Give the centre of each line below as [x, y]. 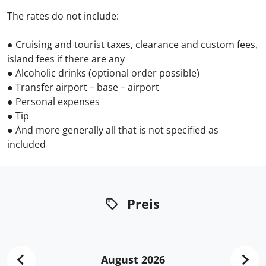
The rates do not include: [63, 16]
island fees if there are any [66, 59]
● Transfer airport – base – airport [83, 87]
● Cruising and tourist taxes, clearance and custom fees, [132, 45]
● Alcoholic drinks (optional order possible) [103, 73]
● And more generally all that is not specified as [113, 130]
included [26, 144]
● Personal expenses [53, 102]
